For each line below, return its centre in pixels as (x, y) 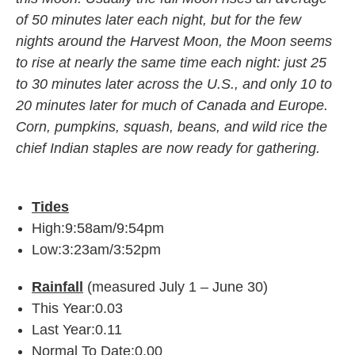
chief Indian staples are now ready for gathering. (168, 149)
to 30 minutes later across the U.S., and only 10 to (174, 84)
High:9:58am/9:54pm (98, 229)
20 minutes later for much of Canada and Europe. (172, 106)
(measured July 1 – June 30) (177, 287)
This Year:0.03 (77, 309)
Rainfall (57, 287)
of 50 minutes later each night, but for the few (158, 20)
